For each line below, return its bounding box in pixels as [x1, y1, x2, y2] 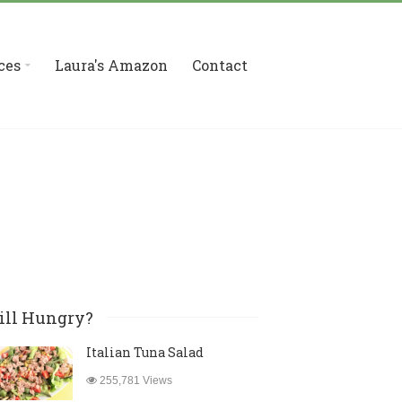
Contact [192, 56, 248, 74]
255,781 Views [96, 374, 172, 387]
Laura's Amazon [55, 56, 168, 74]
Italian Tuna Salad [85, 344, 204, 361]
